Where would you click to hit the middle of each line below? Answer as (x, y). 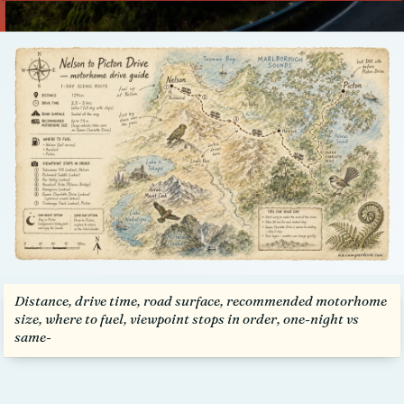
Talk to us (202, 25)
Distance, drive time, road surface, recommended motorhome (201, 301)
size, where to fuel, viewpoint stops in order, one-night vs (187, 319)
